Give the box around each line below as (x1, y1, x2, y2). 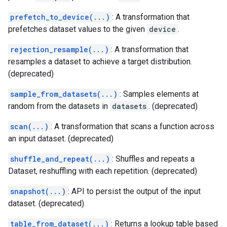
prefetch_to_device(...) (10, 12, 110, 22)
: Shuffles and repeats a (112, 154, 195, 164)
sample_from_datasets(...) (10, 89, 118, 99)
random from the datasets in (8, 101, 110, 111)
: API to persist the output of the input (68, 186, 201, 196)
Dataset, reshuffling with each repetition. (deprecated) (8, 166, 197, 176)
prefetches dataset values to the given (8, 24, 147, 34)
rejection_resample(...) (10, 45, 109, 54)
